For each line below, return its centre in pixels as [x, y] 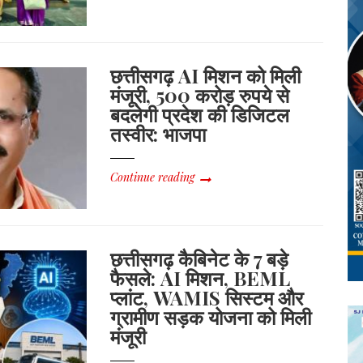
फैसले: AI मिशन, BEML [201, 278]
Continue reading [153, 177]
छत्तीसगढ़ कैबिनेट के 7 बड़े [200, 258]
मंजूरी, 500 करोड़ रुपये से [200, 94]
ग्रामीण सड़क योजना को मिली [211, 316]
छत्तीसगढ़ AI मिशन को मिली [206, 75]
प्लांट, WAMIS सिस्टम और [207, 297]
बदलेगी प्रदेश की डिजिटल [200, 114]
